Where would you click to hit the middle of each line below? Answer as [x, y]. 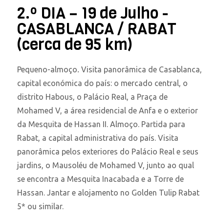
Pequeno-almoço [47, 70]
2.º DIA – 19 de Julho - [93, 14]
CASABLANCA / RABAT [97, 29]
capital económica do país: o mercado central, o [102, 83]
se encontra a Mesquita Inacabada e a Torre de [100, 179]
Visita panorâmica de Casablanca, [141, 70]
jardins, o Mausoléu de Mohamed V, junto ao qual [106, 165]
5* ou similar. [40, 207]
